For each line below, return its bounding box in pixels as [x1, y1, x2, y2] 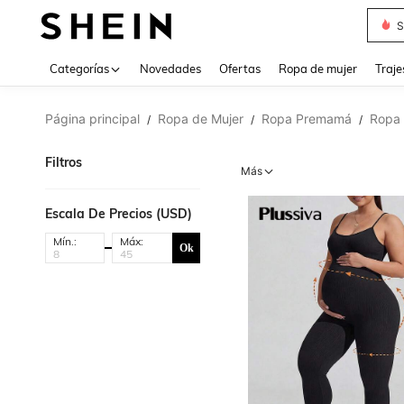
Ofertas [219, 61, 261, 76]
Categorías [50, 61, 109, 76]
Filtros [45, 154, 82, 170]
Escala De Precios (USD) [45, 206, 192, 222]
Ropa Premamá [262, 111, 352, 126]
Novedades [140, 61, 201, 76]
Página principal [45, 111, 140, 126]
